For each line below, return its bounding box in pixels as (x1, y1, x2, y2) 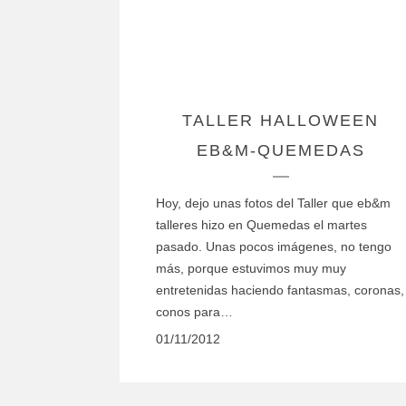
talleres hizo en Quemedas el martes (156, 217, 367, 233)
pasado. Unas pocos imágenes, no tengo (156, 239, 391, 255)
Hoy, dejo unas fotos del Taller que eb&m (156, 196, 391, 211)
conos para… (156, 304, 233, 320)
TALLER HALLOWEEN (182, 111, 379, 130)
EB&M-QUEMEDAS (196, 141, 365, 160)
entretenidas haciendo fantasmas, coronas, (156, 283, 404, 298)
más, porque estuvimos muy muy (156, 261, 346, 276)
